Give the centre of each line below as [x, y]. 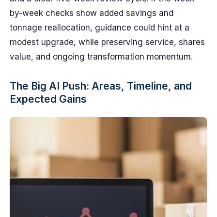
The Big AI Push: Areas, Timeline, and [101, 86]
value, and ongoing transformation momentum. [101, 57]
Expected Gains [48, 99]
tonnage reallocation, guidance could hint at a [100, 28]
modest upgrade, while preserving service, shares [107, 42]
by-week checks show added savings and [92, 13]
